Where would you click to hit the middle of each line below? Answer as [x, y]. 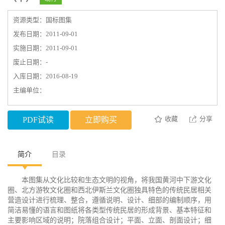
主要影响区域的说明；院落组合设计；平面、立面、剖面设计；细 [109, 220]
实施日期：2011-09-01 [45, 48]
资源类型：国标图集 [42, 20]
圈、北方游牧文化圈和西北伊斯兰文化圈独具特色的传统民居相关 [109, 190]
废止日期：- [30, 62]
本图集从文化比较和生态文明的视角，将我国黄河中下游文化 [117, 180]
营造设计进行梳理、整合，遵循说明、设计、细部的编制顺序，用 [109, 200]
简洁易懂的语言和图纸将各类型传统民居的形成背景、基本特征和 [109, 210]
